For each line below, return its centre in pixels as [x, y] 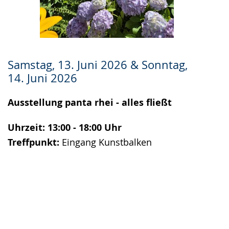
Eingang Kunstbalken [107, 142]
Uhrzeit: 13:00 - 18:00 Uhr [65, 127]
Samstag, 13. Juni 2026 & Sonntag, [98, 64]
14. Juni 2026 [42, 78]
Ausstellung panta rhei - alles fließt [90, 102]
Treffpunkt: [35, 142]
